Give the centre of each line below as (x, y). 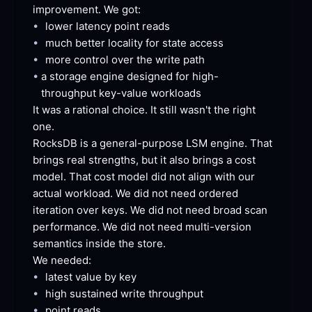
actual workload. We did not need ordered (135, 194)
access (205, 43)
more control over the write (113, 60)
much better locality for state (116, 43)
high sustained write (95, 294)
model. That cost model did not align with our (144, 177)
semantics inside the (84, 244)
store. (150, 244)
